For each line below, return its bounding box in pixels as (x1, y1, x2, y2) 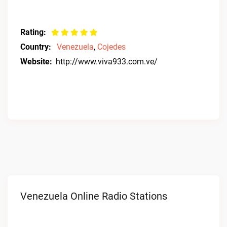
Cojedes (97, 42, 126, 52)
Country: (20, 42, 51, 52)
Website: (20, 57, 52, 66)
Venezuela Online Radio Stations (20, 190, 167, 202)
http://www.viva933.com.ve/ (56, 57, 158, 66)
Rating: (20, 27, 46, 37)
